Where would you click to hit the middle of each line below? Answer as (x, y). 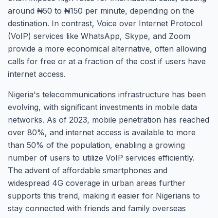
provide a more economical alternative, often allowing (107, 49)
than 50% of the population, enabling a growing (96, 145)
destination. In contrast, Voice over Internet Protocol (105, 23)
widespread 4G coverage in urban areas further (97, 183)
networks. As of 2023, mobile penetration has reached (109, 120)
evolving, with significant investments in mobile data (102, 107)
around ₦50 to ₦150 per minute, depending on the (101, 11)
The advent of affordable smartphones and (88, 170)
